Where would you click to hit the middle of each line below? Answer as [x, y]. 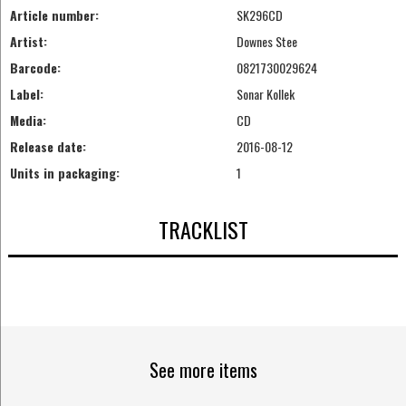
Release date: [48, 147]
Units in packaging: [64, 173]
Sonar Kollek [265, 94]
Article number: [54, 15]
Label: [26, 94]
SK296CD [259, 15]
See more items [203, 370]
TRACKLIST [203, 229]
